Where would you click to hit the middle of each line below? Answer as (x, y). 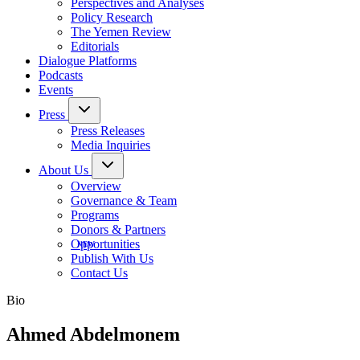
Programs (95, 215)
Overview (96, 186)
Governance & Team (124, 200)
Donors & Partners (118, 229)
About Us (65, 170)
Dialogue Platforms (88, 61)
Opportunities (105, 244)
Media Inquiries (110, 145)
